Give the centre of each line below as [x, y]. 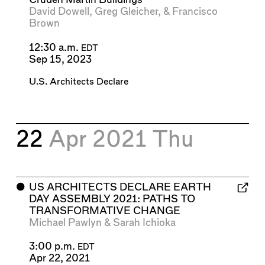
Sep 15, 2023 [60, 59]
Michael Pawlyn [65, 222]
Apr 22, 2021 [59, 258]
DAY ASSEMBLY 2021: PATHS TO [112, 199]
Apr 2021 [101, 140]
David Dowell [59, 12]
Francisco [195, 12]
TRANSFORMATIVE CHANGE [104, 211]
